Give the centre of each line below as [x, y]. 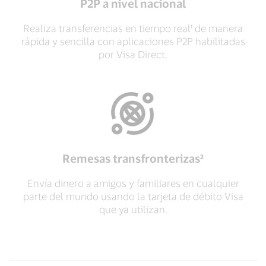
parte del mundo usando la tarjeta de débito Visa [133, 196]
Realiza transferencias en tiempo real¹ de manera [133, 28]
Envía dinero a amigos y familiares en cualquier [133, 183]
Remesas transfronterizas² [133, 158]
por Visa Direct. [133, 54]
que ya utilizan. [133, 209]
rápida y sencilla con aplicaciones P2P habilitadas [133, 41]
